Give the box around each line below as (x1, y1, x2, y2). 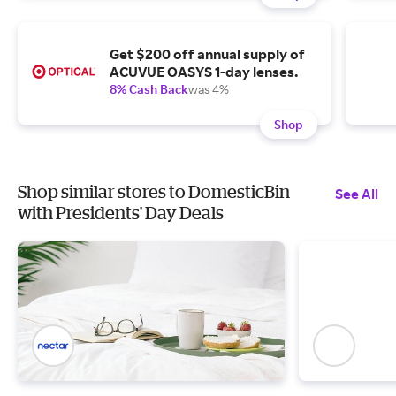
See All (335, 185, 378, 202)
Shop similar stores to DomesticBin (18, 181, 290, 202)
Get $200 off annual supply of (110, 45, 305, 63)
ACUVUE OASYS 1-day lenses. (110, 63, 298, 80)
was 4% (188, 81, 229, 96)
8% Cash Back (110, 81, 188, 96)
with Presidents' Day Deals (18, 202, 224, 223)
